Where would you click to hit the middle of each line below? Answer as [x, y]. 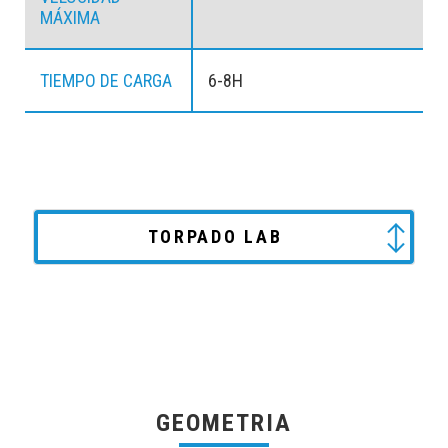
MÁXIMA [70, 17]
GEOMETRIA [224, 422]
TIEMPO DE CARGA [106, 80]
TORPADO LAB [215, 236]
